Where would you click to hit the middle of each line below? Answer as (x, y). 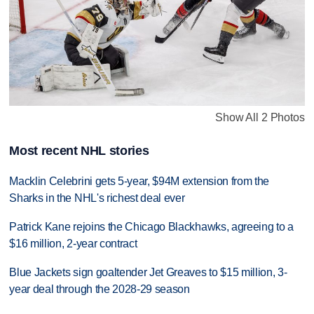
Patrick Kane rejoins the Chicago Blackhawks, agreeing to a (151, 227)
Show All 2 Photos (260, 118)
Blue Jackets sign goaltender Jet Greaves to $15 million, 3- (148, 273)
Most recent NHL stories (79, 151)
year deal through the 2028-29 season (100, 289)
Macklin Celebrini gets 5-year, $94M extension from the (139, 182)
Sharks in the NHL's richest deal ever (97, 198)
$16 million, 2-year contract (73, 244)
